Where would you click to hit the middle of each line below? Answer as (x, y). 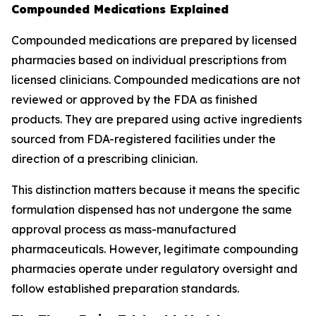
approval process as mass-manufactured (124, 229)
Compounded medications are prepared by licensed (154, 40)
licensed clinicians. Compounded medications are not (156, 80)
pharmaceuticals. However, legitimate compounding (155, 249)
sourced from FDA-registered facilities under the (144, 139)
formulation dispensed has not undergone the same (152, 209)
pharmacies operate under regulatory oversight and (154, 269)
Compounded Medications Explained (120, 9)
